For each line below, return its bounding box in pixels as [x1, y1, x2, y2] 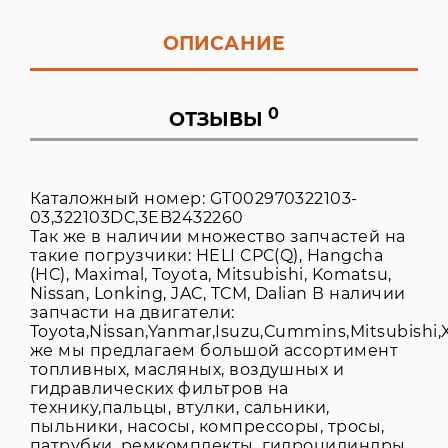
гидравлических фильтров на [30, 379, 289, 398]
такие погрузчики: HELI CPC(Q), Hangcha [30, 246, 384, 265]
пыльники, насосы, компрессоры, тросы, [30, 417, 385, 436]
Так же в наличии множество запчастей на [30, 227, 406, 246]
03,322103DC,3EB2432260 [30, 208, 244, 227]
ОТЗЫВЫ [168, 108, 269, 132]
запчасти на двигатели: [30, 303, 235, 322]
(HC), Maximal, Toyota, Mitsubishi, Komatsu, [30, 265, 392, 284]
